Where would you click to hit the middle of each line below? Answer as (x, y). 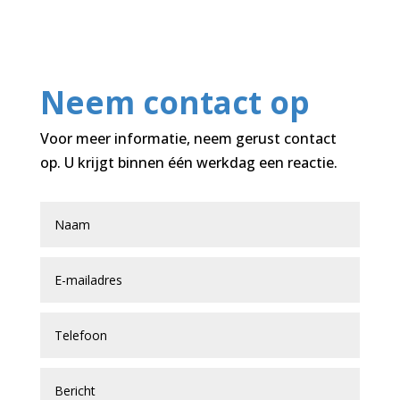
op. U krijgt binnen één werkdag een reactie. (188, 162)
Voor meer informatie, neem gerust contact (188, 138)
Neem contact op (175, 102)
